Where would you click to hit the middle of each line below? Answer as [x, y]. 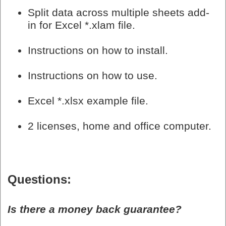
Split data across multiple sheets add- [119, 12]
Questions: [39, 179]
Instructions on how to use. [93, 75]
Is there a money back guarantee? [95, 209]
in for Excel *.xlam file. [81, 25]
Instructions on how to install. [98, 50]
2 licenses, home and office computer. [120, 126]
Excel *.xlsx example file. [88, 101]
